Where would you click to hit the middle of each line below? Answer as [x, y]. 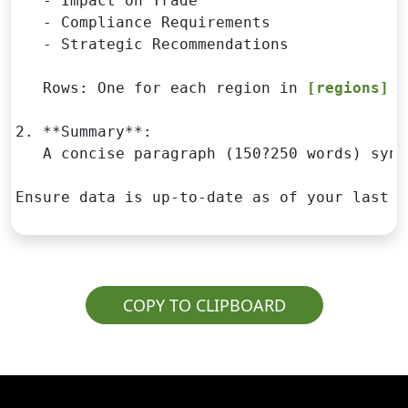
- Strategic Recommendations [152, 44]
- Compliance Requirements [143, 22]
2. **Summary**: [83, 131]
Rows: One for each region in [161, 87]
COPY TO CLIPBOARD [204, 305]
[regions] [347, 87]
